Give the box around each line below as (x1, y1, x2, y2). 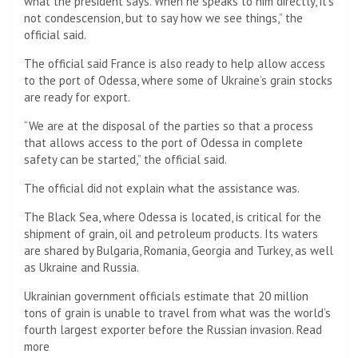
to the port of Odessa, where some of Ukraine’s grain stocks (24, 72, 332, 88)
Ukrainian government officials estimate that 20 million (24, 288, 308, 304)
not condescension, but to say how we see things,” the (24, 10, 303, 26)
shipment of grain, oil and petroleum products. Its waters (24, 225, 318, 241)
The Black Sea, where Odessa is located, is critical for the (24, 209, 321, 225)
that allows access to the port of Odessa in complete (24, 134, 303, 150)
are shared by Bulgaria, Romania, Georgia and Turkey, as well (24, 242, 333, 258)
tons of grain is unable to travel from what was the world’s (24, 304, 331, 320)
